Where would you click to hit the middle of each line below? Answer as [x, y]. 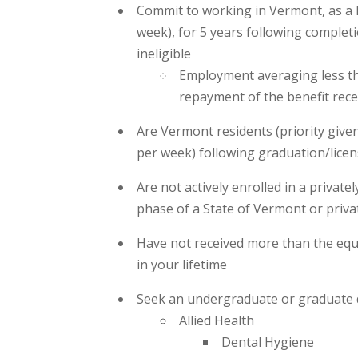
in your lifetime [182, 264]
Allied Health [217, 320]
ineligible [164, 53]
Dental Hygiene [268, 342]
